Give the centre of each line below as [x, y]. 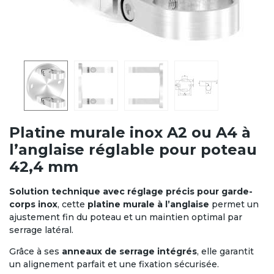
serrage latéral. [41, 230]
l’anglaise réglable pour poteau [133, 150]
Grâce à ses [35, 251]
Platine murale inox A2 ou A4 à [130, 132]
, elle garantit [225, 251]
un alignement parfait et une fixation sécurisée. [114, 264]
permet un [234, 204]
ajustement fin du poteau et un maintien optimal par [126, 217]
